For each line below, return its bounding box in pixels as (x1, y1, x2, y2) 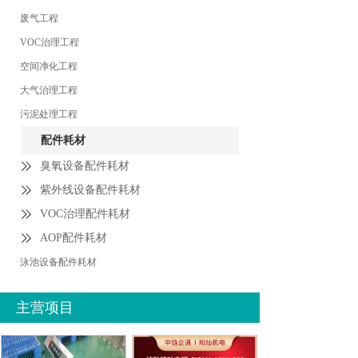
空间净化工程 (20, 61, 78, 72)
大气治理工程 (20, 85, 78, 96)
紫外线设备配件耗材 (40, 184, 141, 196)
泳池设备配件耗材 (20, 257, 97, 268)
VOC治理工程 (20, 37, 79, 48)
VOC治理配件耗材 (40, 208, 130, 220)
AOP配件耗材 (40, 232, 107, 244)
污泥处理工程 (20, 109, 78, 120)
